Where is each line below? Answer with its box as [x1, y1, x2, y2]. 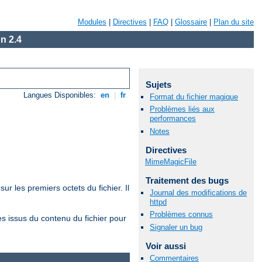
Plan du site [213, 18, 254, 26]
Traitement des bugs [145, 175, 229, 186]
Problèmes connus [150, 210, 213, 219]
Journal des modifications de [150, 188, 247, 198]
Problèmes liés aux [150, 105, 215, 114]
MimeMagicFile [145, 157, 196, 167]
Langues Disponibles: [23, 91, 99, 100]
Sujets [145, 80, 171, 89]
